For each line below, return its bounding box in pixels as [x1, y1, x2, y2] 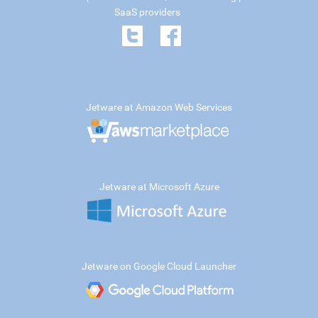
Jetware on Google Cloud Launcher [82, 260, 236, 272]
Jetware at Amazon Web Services [86, 101, 232, 113]
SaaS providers [114, 6, 180, 18]
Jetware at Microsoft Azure [99, 180, 219, 192]
